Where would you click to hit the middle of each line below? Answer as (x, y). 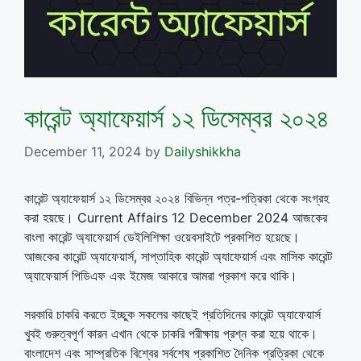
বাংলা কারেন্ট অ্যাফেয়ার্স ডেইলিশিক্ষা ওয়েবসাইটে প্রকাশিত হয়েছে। (162, 237)
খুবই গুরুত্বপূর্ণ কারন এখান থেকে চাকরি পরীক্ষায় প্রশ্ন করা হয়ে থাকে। (171, 333)
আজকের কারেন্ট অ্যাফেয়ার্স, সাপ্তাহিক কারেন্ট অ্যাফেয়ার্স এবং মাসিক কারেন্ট (178, 256)
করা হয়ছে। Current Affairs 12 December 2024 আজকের (176, 217)
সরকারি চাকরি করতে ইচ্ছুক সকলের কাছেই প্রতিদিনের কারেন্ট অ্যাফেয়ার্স (172, 314)
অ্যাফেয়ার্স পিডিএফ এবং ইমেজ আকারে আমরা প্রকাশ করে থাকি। (161, 275)
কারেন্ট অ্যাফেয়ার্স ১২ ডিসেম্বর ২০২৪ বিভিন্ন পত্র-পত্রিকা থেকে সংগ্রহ (176, 198)
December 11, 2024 (83, 151)
